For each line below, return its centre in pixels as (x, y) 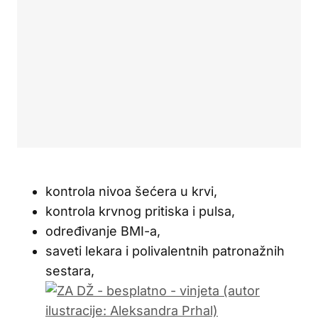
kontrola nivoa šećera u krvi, (131, 191)
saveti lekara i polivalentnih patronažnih (165, 251)
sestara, (70, 270)
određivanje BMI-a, (103, 231)
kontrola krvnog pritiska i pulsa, (140, 211)
